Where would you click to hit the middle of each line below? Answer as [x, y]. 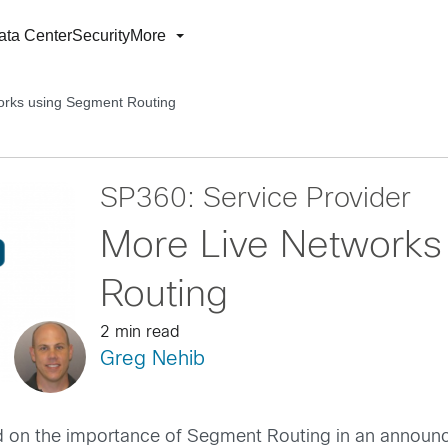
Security [101, 35]
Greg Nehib [152, 359]
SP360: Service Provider [255, 200]
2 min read [139, 332]
